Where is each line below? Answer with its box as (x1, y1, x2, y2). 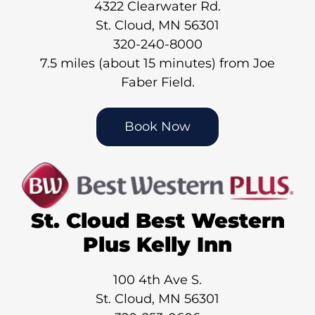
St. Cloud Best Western (30, 208, 285, 233)
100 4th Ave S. (113, 272, 202, 288)
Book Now (124, 118, 191, 134)
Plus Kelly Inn (83, 232, 232, 257)
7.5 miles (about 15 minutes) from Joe (40, 55, 275, 71)
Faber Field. (120, 74, 195, 90)
